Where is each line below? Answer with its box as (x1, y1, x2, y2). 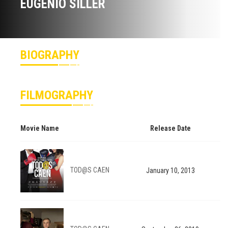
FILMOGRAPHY (20, 88, 93, 103)
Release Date (150, 124, 191, 133)
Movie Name (20, 124, 59, 133)
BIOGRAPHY (20, 48, 79, 63)
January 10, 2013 (146, 166, 195, 175)
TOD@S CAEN (70, 166, 109, 175)
